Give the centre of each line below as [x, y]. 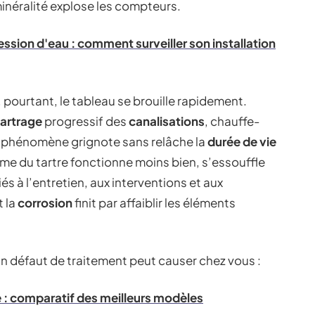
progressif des [85, 121]
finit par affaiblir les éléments [154, 202]
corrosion [45, 202]
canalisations [167, 121]
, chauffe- [232, 121]
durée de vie [242, 141]
